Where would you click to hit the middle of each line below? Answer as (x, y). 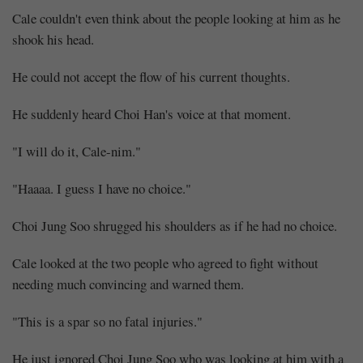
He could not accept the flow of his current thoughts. (151, 76)
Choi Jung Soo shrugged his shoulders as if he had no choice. (175, 225)
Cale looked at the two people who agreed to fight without (165, 263)
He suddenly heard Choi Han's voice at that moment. (152, 113)
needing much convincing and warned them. (128, 284)
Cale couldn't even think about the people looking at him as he (176, 18)
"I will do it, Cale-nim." (77, 151)
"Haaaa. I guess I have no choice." (102, 188)
